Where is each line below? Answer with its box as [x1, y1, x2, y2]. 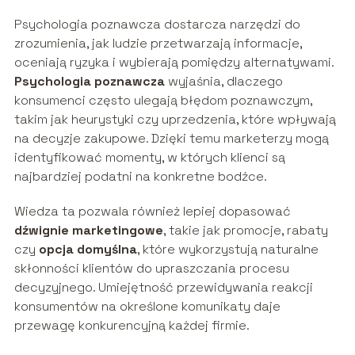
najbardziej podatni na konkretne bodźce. [13, 167, 267, 185]
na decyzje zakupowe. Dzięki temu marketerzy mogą [13, 129, 329, 147]
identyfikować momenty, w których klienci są [13, 148, 285, 166]
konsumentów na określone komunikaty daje [13, 297, 281, 315]
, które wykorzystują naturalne [136, 240, 319, 258]
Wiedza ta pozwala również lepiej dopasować [13, 202, 291, 219]
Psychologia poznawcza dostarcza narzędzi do [13, 15, 300, 32]
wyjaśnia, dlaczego [164, 72, 283, 90]
